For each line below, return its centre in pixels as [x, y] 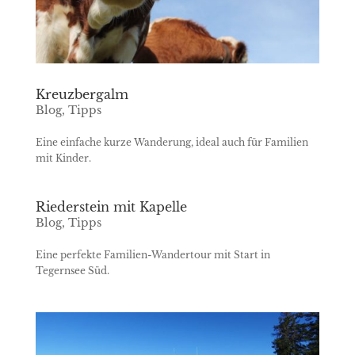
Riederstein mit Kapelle [111, 207]
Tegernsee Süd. [72, 271]
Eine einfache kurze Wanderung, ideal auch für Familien [172, 143]
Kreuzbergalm [82, 95]
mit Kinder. [63, 158]
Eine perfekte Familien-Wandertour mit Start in [153, 255]
